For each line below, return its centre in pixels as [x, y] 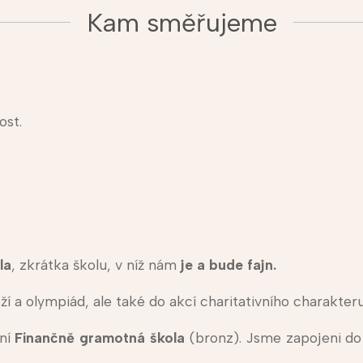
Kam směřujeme [181, 23]
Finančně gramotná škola [100, 338]
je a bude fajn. [226, 265]
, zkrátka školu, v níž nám [94, 265]
